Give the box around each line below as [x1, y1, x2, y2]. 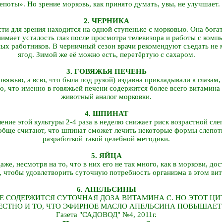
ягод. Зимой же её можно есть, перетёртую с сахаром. [17, 51, 195, 58]
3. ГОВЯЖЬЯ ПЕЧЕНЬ [66, 67, 147, 75]
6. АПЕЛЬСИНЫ [76, 185, 136, 193]
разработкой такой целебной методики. [43, 135, 170, 143]
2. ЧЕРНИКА [83, 17, 129, 25]
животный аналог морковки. [61, 93, 152, 101]
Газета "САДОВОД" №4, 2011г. [56, 211, 157, 219]
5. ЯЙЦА [91, 152, 122, 160]
